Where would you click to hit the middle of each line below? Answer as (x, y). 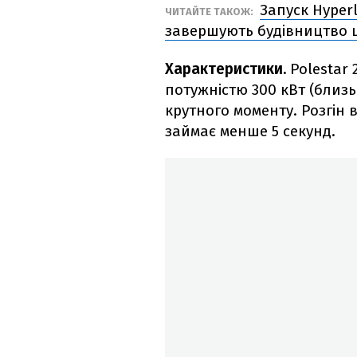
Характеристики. (228, 69)
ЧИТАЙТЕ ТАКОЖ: (210, 12)
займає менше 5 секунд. (250, 131)
